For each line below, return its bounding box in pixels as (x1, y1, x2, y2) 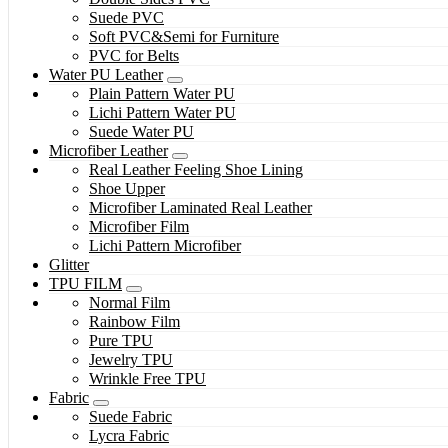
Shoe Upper (89, 180, 165, 198)
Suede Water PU (89, 123, 194, 141)
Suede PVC (89, 9, 164, 27)
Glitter (49, 256, 89, 274)
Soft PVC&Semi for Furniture (89, 28, 279, 46)
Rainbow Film (89, 313, 180, 331)
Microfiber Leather (49, 142, 168, 160)
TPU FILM (49, 275, 122, 293)
